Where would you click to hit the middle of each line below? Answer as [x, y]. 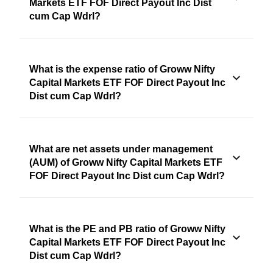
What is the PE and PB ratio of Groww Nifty [127, 229]
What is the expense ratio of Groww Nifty [122, 69]
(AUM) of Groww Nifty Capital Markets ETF [126, 163]
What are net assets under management [121, 149]
